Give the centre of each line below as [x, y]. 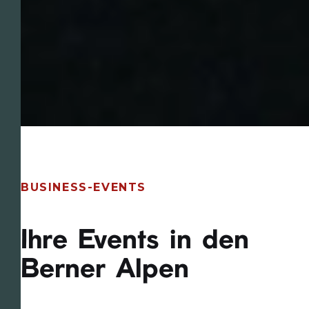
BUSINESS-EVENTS [83, 188]
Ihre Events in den [135, 242]
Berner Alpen [105, 271]
